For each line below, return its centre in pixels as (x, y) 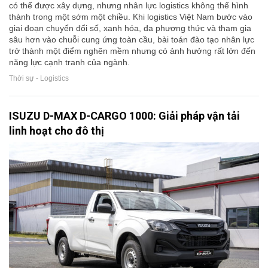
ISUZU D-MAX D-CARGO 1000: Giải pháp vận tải (124, 116)
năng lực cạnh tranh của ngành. (69, 63)
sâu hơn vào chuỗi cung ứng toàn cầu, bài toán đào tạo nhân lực (132, 40)
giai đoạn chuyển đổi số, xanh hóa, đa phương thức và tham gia (130, 28)
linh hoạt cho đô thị (57, 131)
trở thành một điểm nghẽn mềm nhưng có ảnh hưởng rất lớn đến (132, 51)
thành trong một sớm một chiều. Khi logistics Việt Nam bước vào (131, 17)
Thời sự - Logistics (39, 79)
